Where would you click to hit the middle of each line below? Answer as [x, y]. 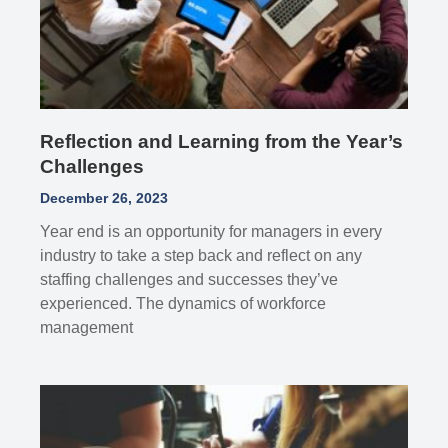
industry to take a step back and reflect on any [201, 256]
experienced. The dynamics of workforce [183, 304]
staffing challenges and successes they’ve [189, 280]
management [87, 328]
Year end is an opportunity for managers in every [211, 232]
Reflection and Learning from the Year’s [222, 142]
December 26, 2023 [104, 198]
